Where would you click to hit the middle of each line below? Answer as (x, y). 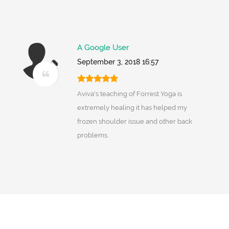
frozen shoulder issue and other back (134, 122)
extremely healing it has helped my (132, 108)
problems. (93, 135)
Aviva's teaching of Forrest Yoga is (129, 94)
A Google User (103, 48)
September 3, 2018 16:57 (118, 62)
